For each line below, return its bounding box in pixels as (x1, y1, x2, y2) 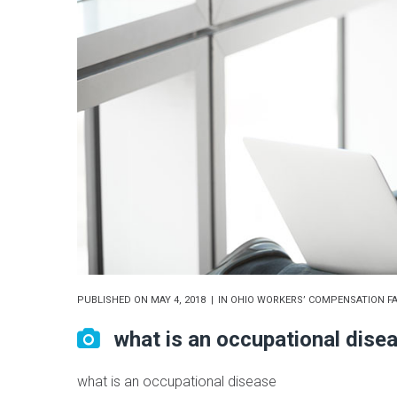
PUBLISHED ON (77, 294, 151, 307)
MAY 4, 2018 (151, 294, 206, 307)
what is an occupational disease (77, 373, 276, 391)
